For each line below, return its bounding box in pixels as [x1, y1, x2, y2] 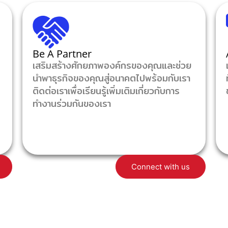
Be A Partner [33, 47, 92, 61]
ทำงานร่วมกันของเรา [33, 96, 111, 111]
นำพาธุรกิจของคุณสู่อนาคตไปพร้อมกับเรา [33, 71, 190, 85]
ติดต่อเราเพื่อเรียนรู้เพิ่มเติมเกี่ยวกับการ [33, 83, 180, 98]
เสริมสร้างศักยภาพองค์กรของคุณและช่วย [33, 58, 191, 73]
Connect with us [131, 162, 190, 172]
